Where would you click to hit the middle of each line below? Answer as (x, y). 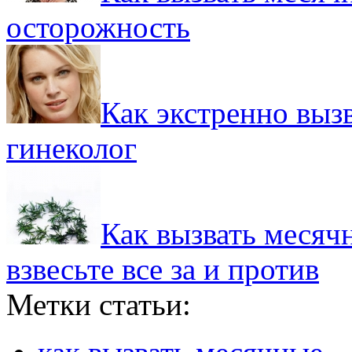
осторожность (98, 27)
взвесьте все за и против (163, 269)
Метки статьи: (99, 304)
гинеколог (71, 148)
